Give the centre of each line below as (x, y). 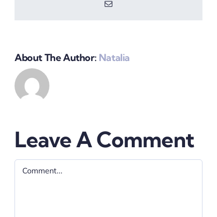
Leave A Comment (104, 140)
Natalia (114, 58)
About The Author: (57, 58)
